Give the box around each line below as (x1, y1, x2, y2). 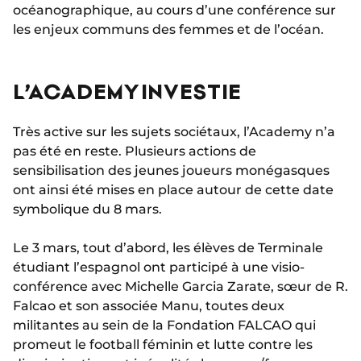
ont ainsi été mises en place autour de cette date (13, 181, 334, 197)
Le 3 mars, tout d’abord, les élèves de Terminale (13, 239, 323, 255)
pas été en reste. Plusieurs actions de (13, 143, 256, 159)
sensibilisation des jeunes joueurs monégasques (13, 162, 330, 178)
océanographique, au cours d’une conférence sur (13, 2, 336, 18)
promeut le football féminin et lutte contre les (13, 336, 313, 352)
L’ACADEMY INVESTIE (13, 77, 241, 103)
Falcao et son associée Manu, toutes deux (13, 297, 284, 313)
